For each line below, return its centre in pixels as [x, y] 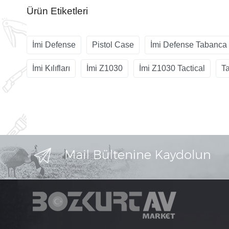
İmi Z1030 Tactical [172, 68]
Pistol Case [113, 44]
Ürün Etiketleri [57, 11]
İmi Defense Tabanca [189, 44]
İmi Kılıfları [51, 68]
